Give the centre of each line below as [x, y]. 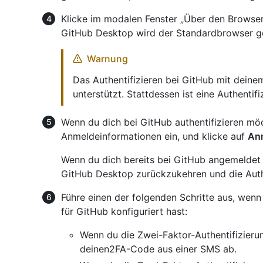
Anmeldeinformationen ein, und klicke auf [154, 136]
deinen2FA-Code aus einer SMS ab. [158, 249]
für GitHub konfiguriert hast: [124, 211]
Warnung [107, 58]
